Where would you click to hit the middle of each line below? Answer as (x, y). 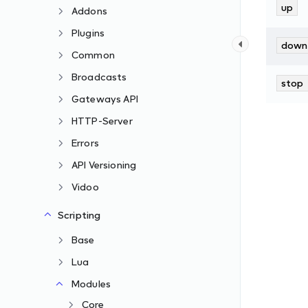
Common (93, 55)
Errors (85, 143)
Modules (91, 284)
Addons (89, 11)
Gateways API (105, 99)
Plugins (88, 33)
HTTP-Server (102, 121)
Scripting (79, 215)
